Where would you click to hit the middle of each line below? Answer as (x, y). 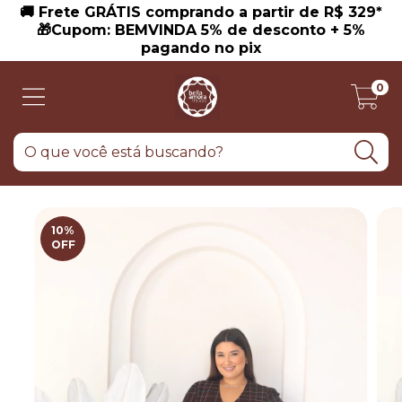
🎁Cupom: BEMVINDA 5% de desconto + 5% (201, 30)
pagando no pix (201, 48)
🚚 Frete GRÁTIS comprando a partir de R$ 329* (201, 12)
